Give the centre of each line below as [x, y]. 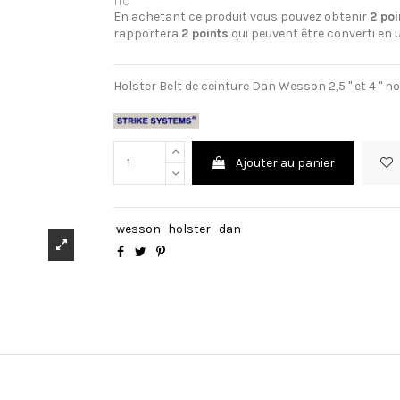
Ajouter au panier [286, 163]
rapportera [147, 33]
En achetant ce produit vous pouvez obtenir [242, 16]
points [208, 33]
